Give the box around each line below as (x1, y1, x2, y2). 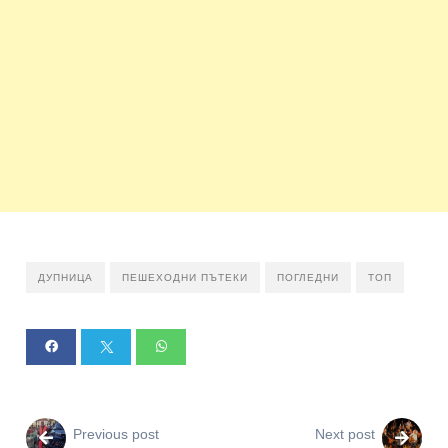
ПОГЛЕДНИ (277, 272, 340, 284)
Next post (314, 426, 375, 443)
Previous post (73, 426, 160, 443)
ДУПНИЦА (38, 272, 94, 284)
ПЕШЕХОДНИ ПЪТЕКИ (122, 272, 249, 284)
